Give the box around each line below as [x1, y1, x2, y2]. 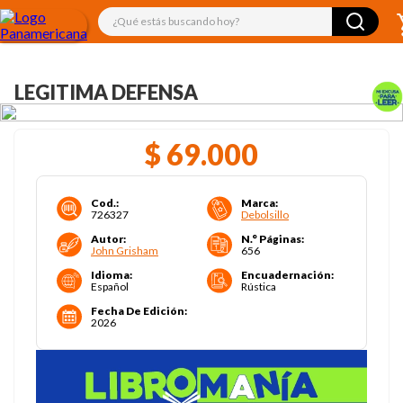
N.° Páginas [241, 232, 301, 246]
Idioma [91, 268, 130, 282]
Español [91, 280, 129, 293]
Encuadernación [241, 268, 331, 282]
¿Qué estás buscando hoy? [97, 5, 259, 22]
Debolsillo [241, 208, 289, 221]
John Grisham [91, 244, 158, 257]
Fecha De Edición [91, 304, 184, 318]
